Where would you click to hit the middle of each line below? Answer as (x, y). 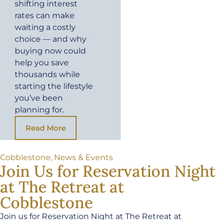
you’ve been (39, 98)
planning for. (39, 110)
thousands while (47, 75)
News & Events (83, 158)
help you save (42, 63)
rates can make (45, 16)
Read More (46, 128)
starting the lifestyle (54, 86)
